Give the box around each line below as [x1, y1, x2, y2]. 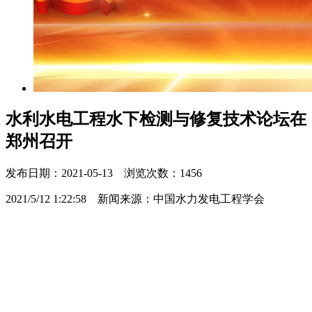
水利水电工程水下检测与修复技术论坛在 [6, 110, 306, 129]
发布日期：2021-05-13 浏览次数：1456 [6, 167, 202, 180]
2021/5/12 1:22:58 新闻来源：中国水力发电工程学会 [6, 193, 265, 205]
